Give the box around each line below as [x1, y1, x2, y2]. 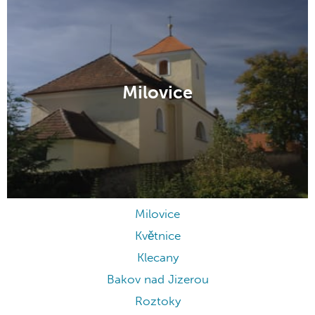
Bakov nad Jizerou [106, 272, 209, 288]
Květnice [134, 229, 181, 244]
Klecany [136, 250, 179, 266]
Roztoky [134, 294, 181, 309]
